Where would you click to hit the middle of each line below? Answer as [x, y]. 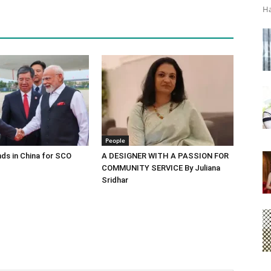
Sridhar [115, 180]
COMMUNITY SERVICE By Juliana [161, 168]
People [115, 141]
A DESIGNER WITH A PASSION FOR [165, 156]
